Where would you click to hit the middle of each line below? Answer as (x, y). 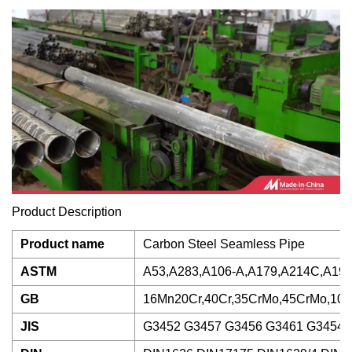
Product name (62, 244)
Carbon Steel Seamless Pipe (224, 244)
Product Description (67, 211)
